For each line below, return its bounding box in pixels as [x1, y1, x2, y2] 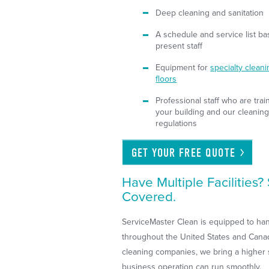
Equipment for [156, 62, 211, 73]
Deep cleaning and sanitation [156, 8, 264, 19]
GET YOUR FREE [131, 145, 206, 160]
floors [156, 74, 177, 85]
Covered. [122, 189, 177, 205]
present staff [156, 41, 203, 52]
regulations [156, 118, 198, 129]
